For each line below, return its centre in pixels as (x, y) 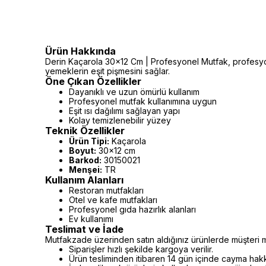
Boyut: (83, 151)
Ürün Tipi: (89, 141)
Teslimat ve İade (84, 229)
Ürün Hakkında (80, 51)
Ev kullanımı (91, 219)
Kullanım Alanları (84, 180)
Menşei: (85, 170)
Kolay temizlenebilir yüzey (120, 120)
